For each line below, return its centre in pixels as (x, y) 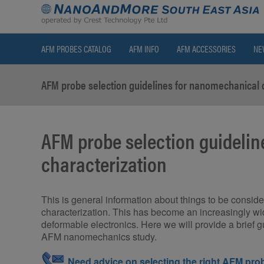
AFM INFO (144, 49)
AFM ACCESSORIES (206, 49)
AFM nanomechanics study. (99, 237)
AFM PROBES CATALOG (76, 49)
